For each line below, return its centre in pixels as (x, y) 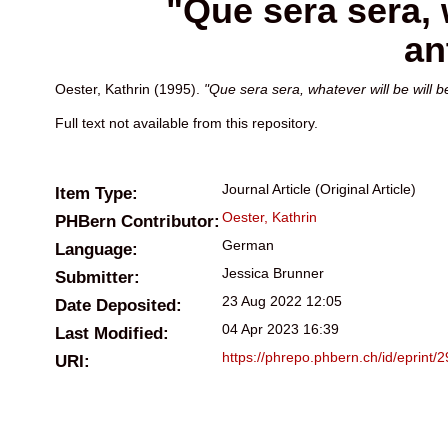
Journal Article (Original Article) (319, 189)
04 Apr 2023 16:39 (280, 329)
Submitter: (97, 278)
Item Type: (96, 194)
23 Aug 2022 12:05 (282, 301)
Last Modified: (112, 334)
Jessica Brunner (273, 273)
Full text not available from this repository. (186, 123)
